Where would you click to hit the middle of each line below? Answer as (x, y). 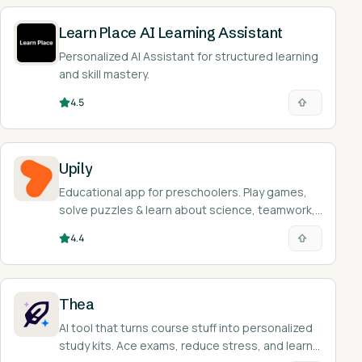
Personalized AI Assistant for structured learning (189, 56)
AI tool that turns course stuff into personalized (186, 328)
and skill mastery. (104, 74)
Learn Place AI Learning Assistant (171, 33)
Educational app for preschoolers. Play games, (183, 192)
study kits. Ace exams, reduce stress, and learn (186, 345)
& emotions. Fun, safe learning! (141, 227)
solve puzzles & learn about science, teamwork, (187, 210)
